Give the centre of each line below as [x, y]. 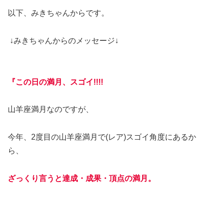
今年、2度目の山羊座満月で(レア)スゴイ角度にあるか [102, 137]
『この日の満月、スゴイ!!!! [60, 82]
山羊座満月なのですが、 [54, 109]
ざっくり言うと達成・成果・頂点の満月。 [87, 178]
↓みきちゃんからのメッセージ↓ [67, 40]
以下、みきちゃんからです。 [62, 13]
